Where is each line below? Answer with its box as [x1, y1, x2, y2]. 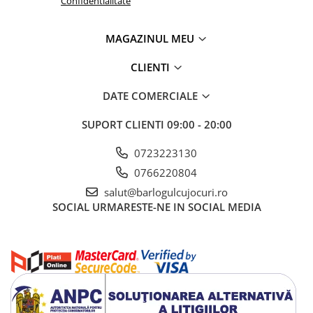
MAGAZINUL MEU [105, 31, 197, 45]
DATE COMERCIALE [102, 89, 201, 103]
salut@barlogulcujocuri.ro [101, 185, 228, 199]
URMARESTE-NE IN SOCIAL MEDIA [92, 200, 261, 214]
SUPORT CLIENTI [81, 117, 167, 131]
